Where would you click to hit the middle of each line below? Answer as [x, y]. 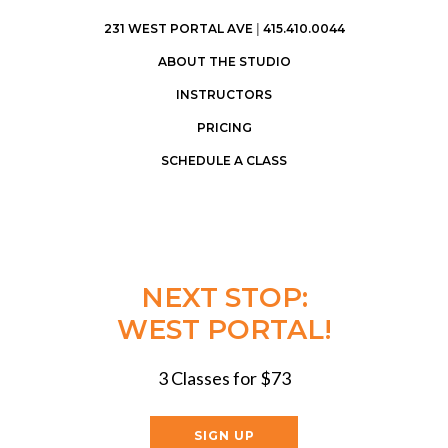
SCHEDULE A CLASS [224, 160]
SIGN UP [224, 435]
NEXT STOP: [224, 297]
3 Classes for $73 [224, 378]
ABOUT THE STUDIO [224, 61]
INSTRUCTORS [224, 94]
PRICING [224, 127]
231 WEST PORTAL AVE [178, 28]
